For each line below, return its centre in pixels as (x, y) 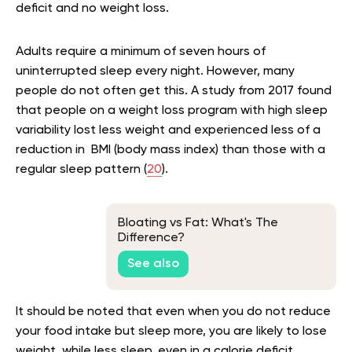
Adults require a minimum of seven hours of (141, 52)
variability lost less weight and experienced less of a (168, 130)
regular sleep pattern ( (81, 170)
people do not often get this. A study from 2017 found (174, 91)
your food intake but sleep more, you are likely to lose (171, 332)
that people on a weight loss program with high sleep (172, 111)
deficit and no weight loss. (92, 9)
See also (153, 264)
